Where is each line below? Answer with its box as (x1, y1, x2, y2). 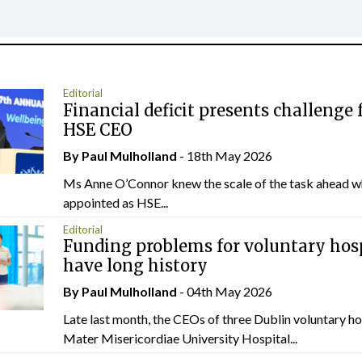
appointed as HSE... (63, 194, 168, 210)
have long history (63, 255, 212, 276)
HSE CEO (63, 119, 133, 140)
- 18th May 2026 (177, 147, 272, 163)
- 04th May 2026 (177, 284, 272, 300)
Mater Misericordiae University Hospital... (63, 330, 297, 347)
